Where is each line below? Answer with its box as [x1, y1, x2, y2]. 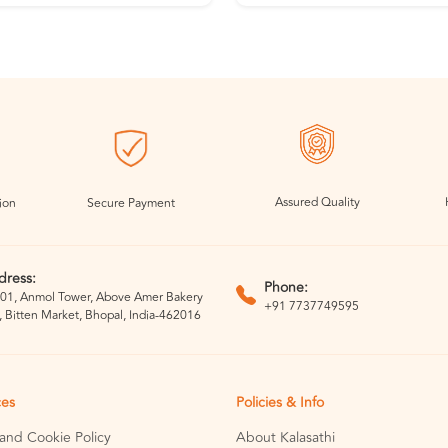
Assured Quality [274, 193, 360, 213]
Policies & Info [236, 392, 324, 414]
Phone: [264, 276, 308, 298]
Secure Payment [87, 194, 175, 214]
